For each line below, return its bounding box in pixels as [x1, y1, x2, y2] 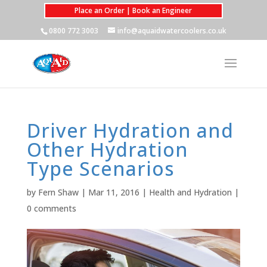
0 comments [26, 203, 76, 214]
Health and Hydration [148, 187, 232, 198]
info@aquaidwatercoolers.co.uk [117, 26, 226, 36]
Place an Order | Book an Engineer [74, 5, 193, 15]
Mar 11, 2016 [88, 187, 139, 198]
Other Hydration [26, 136, 188, 162]
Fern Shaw [38, 187, 79, 198]
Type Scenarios [26, 156, 175, 181]
